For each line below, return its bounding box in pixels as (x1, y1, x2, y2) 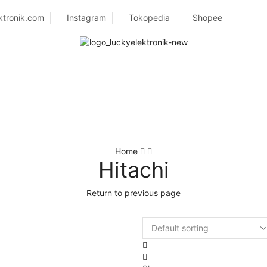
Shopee (193, 13, 222, 23)
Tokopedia (129, 13, 170, 23)
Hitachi (98, 157, 169, 184)
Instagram (67, 13, 106, 23)
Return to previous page (86, 188, 181, 198)
